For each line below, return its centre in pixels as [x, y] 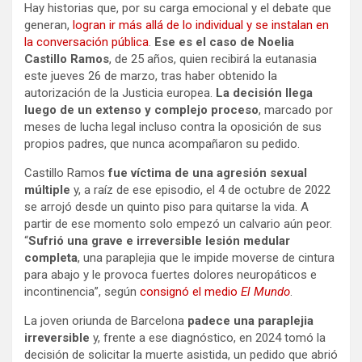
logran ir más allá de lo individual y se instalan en [199, 25]
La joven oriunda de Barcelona [104, 320]
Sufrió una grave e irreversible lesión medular [159, 240]
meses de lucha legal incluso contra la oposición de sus [173, 126]
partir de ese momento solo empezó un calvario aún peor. [178, 223]
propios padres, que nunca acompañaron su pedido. [162, 143]
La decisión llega [264, 93]
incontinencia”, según [82, 291]
